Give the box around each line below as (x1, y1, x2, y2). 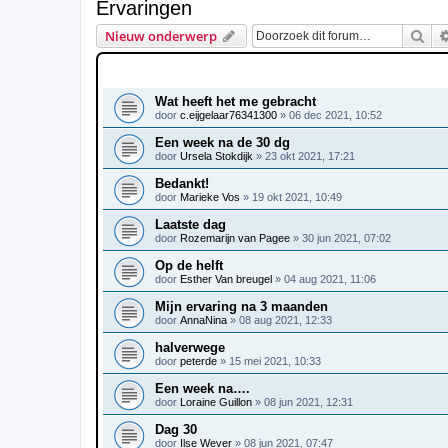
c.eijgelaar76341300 (180, 108, 277, 121)
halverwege (155, 339, 225, 355)
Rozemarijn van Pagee (180, 231, 290, 244)
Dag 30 (155, 421, 197, 437)
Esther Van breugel (180, 272, 272, 285)
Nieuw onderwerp (105, 26, 217, 45)
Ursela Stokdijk (180, 149, 253, 162)
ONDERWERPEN (107, 65, 187, 77)
